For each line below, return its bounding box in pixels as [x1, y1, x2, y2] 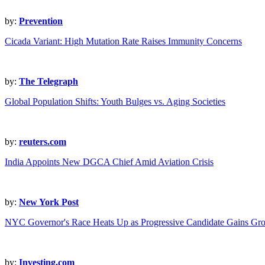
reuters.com [19, 137, 66, 147]
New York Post [19, 197, 79, 208]
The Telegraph [19, 76, 78, 87]
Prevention [19, 16, 63, 27]
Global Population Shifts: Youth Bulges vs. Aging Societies [5, 96, 225, 107]
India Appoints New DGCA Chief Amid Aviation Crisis [5, 157, 214, 167]
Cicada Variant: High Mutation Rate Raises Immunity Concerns [5, 36, 242, 47]
